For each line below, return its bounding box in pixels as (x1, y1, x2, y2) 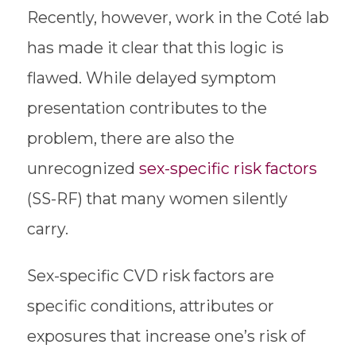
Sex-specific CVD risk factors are (26, 266, 274, 286)
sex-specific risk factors (138, 158, 317, 178)
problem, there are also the (26, 128, 234, 148)
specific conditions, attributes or (26, 296, 274, 316)
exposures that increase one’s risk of (26, 327, 305, 346)
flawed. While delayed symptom (26, 68, 277, 87)
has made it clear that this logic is (26, 37, 284, 57)
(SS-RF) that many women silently (26, 188, 288, 208)
